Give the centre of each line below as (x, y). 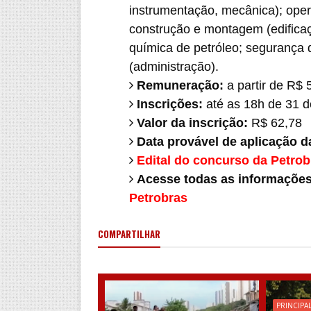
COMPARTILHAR (129, 234)
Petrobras (158, 198)
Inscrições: (169, 104)
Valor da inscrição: (192, 123)
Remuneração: (180, 85)
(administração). (174, 67)
